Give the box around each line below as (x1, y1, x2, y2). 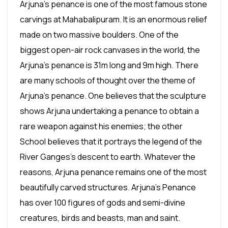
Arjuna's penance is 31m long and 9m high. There (20, 60, 198, 71)
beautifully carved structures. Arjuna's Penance (20, 182, 196, 193)
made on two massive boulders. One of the (20, 29, 179, 40)
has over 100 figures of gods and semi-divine (20, 197, 185, 208)
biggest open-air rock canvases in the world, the (20, 44, 200, 55)
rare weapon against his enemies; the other (20, 121, 183, 132)
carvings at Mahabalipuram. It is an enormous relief (20, 14, 207, 25)
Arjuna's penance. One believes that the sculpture (20, 90, 206, 101)
